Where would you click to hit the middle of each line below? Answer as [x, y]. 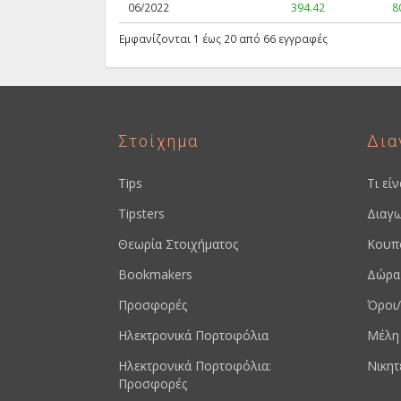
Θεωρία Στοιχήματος [178, 244]
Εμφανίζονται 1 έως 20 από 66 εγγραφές [223, 39]
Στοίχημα [158, 141]
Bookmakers [155, 275]
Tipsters [141, 214]
